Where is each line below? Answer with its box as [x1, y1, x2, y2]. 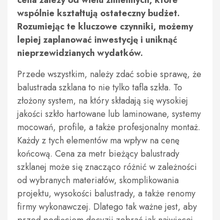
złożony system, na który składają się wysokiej [17, 94, 188, 107]
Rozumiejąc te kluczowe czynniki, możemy [17, 20, 193, 33]
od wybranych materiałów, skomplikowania [17, 174, 179, 187]
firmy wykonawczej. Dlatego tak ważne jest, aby [17, 200, 197, 213]
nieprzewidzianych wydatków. [17, 47, 143, 59]
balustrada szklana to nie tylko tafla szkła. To [17, 81, 182, 94]
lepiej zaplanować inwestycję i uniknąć [17, 33, 177, 46]
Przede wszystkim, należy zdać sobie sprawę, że [17, 68, 201, 81]
